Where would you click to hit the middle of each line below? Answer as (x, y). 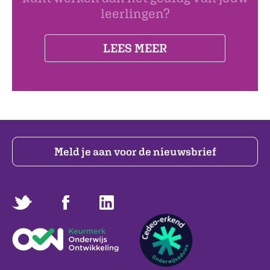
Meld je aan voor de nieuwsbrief (135, 151)
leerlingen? (135, 13)
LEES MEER (135, 48)
